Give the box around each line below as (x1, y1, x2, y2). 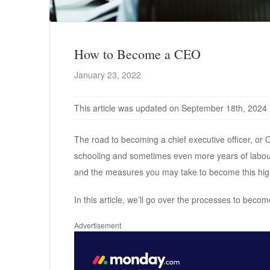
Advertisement (74, 219, 121, 230)
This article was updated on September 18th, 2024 (74, 101, 267, 114)
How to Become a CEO (74, 45, 201, 63)
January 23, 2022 (74, 68, 141, 81)
